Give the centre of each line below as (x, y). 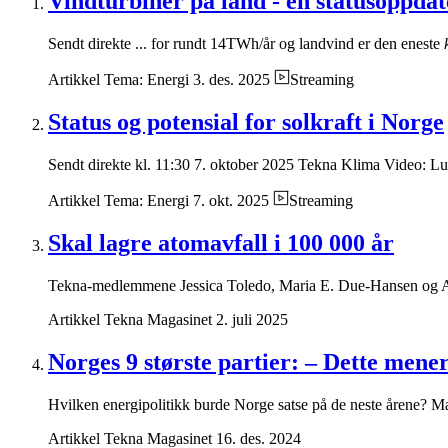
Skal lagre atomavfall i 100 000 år (221, 243)
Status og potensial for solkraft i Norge (246, 122)
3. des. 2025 (231, 80)
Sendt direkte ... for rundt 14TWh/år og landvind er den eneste (246, 44)
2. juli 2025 (252, 319)
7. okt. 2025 (231, 201)
